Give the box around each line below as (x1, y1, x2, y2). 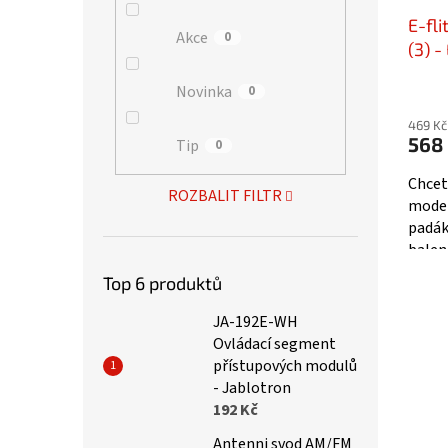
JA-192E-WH (213, 310, 298, 333)
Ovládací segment (213, 332, 336, 355)
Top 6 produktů (103, 271, 222, 294)
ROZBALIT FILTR (167, 184, 282, 207)
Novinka (176, 80, 232, 103)
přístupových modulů (213, 354, 357, 377)
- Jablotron (213, 376, 291, 399)
